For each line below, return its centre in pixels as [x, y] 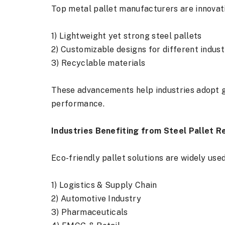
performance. [78, 104]
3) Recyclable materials [98, 63]
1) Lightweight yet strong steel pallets [127, 36]
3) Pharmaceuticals [90, 212]
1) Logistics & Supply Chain [104, 185]
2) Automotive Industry [96, 199]
